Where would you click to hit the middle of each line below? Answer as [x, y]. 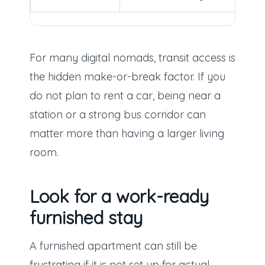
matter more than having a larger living [127, 134]
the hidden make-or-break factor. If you [127, 77]
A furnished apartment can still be [113, 246]
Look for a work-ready [119, 197]
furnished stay [86, 218]
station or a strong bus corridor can [117, 115]
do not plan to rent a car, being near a [125, 96]
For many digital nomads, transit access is [132, 58]
